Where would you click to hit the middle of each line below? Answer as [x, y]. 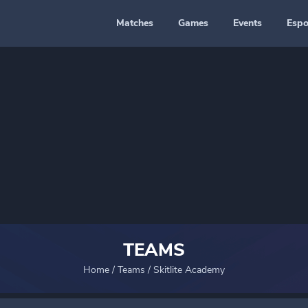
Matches [135, 23]
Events [247, 23]
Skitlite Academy [189, 270]
